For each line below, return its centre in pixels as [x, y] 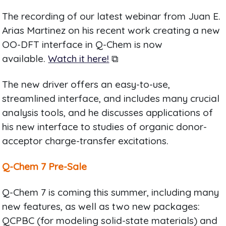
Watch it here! [79, 59]
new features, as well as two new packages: [101, 207]
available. [25, 59]
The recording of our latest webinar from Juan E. [111, 16]
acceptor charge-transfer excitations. [86, 141]
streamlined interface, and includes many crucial [111, 99]
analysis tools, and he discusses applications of [108, 113]
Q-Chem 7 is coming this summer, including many [111, 192]
